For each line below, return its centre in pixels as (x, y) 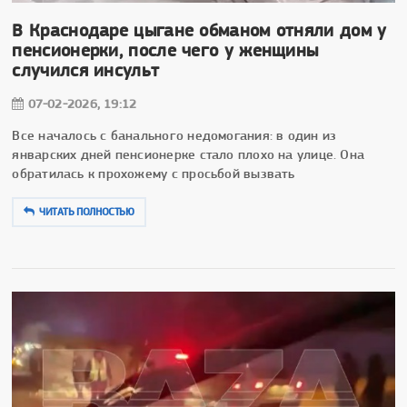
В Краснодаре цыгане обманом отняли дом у (199, 30)
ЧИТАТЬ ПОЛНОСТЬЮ (87, 211)
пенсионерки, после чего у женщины (165, 50)
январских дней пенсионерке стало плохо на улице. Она (189, 154)
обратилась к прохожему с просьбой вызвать (154, 173)
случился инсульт (86, 70)
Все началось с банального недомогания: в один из (174, 135)
